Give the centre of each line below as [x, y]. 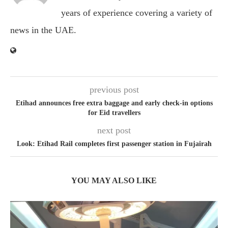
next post [114, 131]
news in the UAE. [43, 30]
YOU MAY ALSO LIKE [114, 181]
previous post [114, 90]
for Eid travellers [114, 113]
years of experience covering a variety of [137, 13]
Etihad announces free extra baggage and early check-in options [114, 103]
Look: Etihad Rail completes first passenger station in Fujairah [114, 144]
